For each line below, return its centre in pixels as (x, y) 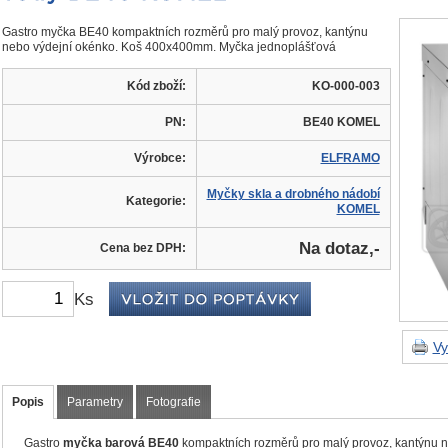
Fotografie (173, 402)
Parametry (94, 402)
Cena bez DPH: (142, 248)
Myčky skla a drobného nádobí (293, 194)
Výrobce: (159, 158)
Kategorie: (155, 201)
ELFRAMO (350, 158)
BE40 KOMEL (341, 122)
